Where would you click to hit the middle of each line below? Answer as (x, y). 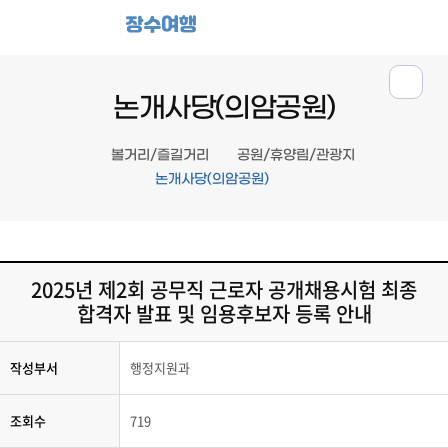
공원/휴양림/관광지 (295, 155)
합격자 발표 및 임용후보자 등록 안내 (224, 313)
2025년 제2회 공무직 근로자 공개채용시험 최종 (224, 289)
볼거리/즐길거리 (159, 155)
